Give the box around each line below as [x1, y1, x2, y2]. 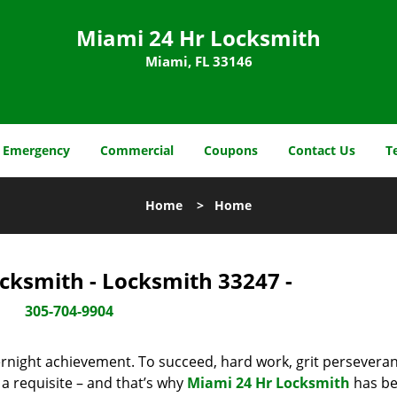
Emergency [3, 142, 70, 159]
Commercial [100, 142, 174, 159]
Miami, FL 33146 [144, 52, 253, 70]
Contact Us [288, 142, 355, 159]
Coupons [204, 142, 258, 159]
